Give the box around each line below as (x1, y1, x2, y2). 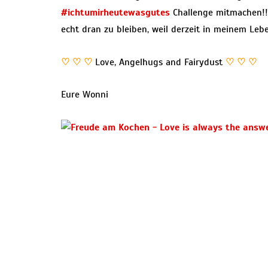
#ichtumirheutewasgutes (61, 7, 170, 19)
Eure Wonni (61, 89, 108, 101)
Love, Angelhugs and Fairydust (95, 56, 226, 69)
